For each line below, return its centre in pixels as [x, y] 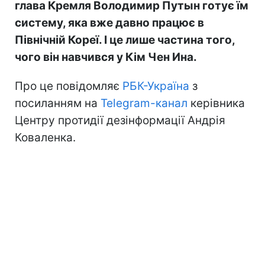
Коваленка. [45, 137]
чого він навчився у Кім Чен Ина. [106, 57]
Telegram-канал [146, 103]
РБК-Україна [156, 86]
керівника [218, 103]
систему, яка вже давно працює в [109, 22]
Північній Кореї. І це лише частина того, [125, 40]
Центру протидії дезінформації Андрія [120, 120]
